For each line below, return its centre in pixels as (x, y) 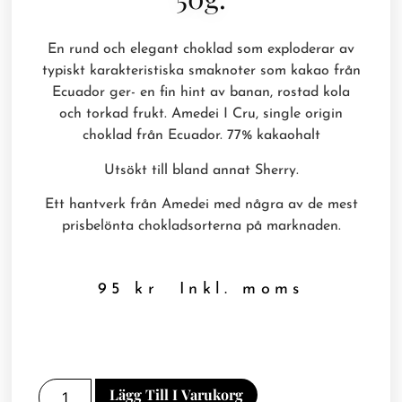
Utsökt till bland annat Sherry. (201, 170)
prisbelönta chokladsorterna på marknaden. (201, 227)
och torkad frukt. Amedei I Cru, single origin (201, 114)
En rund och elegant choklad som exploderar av (201, 50)
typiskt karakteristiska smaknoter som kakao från (201, 71)
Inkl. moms (232, 289)
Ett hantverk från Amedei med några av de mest (201, 205)
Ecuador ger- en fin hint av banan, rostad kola (201, 93)
